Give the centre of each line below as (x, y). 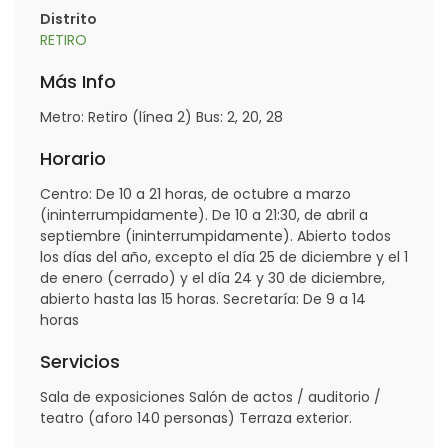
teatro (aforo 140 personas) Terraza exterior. (196, 417)
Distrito (68, 18)
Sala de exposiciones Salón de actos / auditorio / (210, 396)
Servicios (80, 361)
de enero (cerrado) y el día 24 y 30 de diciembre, (212, 277)
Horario (73, 158)
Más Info (78, 81)
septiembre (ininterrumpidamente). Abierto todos (215, 235)
